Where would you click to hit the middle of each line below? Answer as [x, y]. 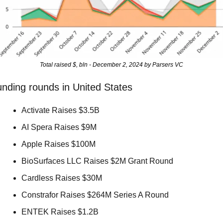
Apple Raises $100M [59, 144]
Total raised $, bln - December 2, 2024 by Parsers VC [111, 65]
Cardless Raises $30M [63, 178]
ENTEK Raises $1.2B [61, 212]
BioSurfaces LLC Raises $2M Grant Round [98, 161]
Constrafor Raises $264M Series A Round [96, 195]
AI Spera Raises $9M [60, 127]
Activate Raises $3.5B [61, 111]
